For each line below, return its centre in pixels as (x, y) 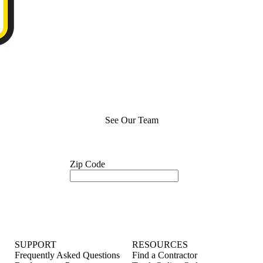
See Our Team (131, 120)
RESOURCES (160, 245)
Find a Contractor (165, 255)
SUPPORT (36, 245)
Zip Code (88, 164)
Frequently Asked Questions (67, 255)
